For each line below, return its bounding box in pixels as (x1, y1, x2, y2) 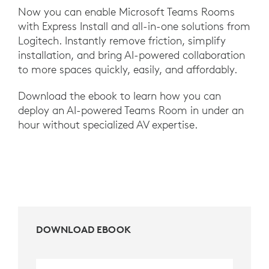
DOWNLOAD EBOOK (36, 223, 131, 236)
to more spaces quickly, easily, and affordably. (18, 62, 237, 77)
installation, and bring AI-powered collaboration (18, 48, 245, 62)
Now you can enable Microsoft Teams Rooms (18, 5, 235, 19)
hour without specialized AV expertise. (18, 118, 198, 132)
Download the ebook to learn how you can (18, 89, 221, 103)
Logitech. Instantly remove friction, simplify (18, 34, 226, 48)
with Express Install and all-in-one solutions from (18, 19, 250, 34)
